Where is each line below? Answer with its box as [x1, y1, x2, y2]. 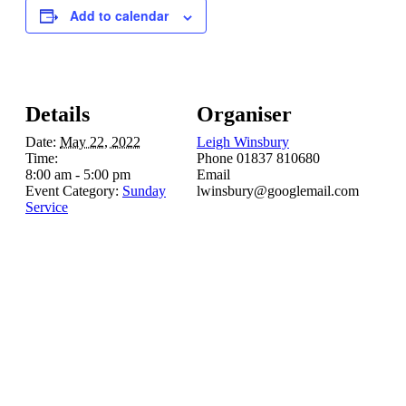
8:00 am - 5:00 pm [25, 167, 130, 183]
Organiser [197, 102, 292, 127]
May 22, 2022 [60, 134, 140, 150]
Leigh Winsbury [197, 134, 289, 150]
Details [25, 102, 90, 127]
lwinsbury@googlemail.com [197, 183, 359, 199]
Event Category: [25, 183, 119, 199]
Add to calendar [70, 6, 169, 25]
